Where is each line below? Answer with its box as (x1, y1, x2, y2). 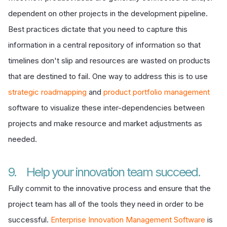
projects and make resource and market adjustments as (8, 118, 202, 128)
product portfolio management (103, 87, 210, 97)
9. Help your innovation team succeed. (8, 164, 200, 179)
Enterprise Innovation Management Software (51, 214, 207, 224)
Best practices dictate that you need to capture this (8, 24, 187, 34)
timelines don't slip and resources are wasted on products (8, 55, 210, 65)
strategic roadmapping (8, 87, 87, 97)
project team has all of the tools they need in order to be (8, 199, 204, 209)
